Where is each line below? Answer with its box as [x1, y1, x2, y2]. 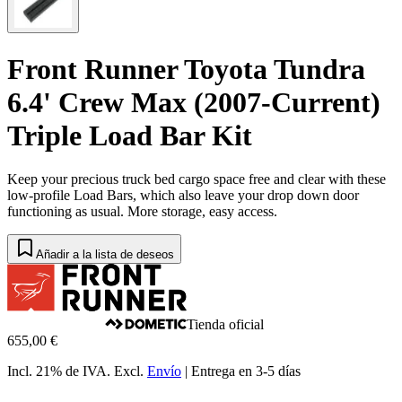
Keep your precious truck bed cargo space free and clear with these [7, 171, 386, 188]
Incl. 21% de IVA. [7, 363, 110, 380]
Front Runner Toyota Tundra [7, 52, 365, 85]
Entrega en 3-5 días [191, 363, 301, 380]
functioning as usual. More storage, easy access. [7, 204, 277, 220]
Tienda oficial [187, 317, 264, 333]
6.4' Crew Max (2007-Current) [7, 85, 380, 118]
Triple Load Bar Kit [7, 118, 252, 152]
